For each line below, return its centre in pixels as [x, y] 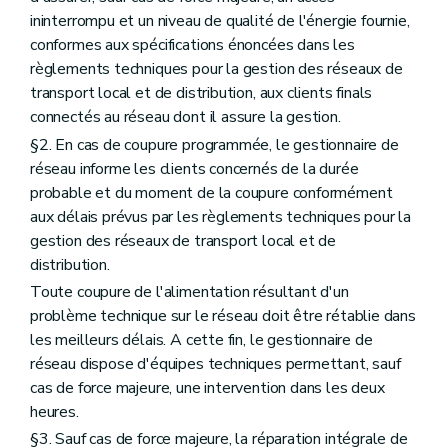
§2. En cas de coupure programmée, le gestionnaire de [214, 144]
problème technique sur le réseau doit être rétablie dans [223, 315]
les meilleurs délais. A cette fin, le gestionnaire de [201, 339]
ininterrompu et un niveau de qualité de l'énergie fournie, [220, 21]
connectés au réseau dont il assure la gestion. [185, 117]
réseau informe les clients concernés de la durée [194, 168]
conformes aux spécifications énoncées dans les [192, 45]
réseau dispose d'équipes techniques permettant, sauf [215, 363]
